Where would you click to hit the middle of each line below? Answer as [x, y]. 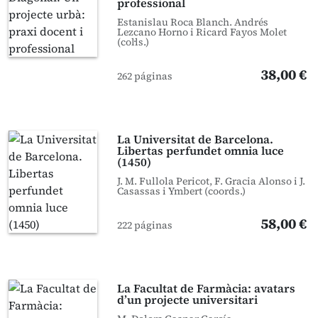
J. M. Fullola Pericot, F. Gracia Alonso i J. [212, 181]
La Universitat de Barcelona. [196, 139]
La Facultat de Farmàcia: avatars [207, 288]
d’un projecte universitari [188, 300]
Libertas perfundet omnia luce [201, 150]
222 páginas [145, 225]
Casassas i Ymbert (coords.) [182, 191]
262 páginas [145, 76]
